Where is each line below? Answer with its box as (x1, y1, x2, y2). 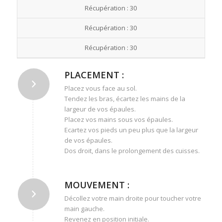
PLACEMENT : (64, 69, 124, 81)
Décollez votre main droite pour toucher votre (64, 194, 201, 203)
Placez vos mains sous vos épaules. (64, 115, 173, 124)
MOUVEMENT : (64, 179, 129, 191)
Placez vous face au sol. (64, 84, 137, 93)
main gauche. (64, 204, 105, 214)
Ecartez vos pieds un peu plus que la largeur (64, 125, 198, 135)
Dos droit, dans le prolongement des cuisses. (64, 146, 200, 156)
